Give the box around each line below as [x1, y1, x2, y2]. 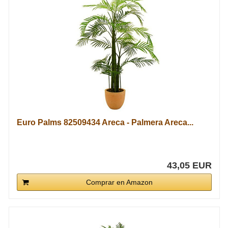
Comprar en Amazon [85, 178, 153, 186]
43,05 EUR [166, 160, 212, 170]
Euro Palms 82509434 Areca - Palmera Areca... [16, 118, 193, 127]
